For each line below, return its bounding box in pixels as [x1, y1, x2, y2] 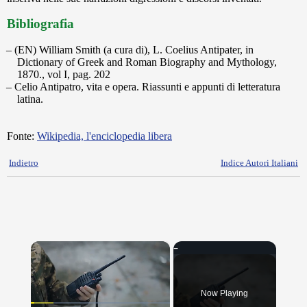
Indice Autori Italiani [221, 158, 298, 168]
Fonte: [7, 130, 37, 142]
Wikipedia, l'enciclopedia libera [37, 130, 172, 142]
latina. [17, 93, 43, 105]
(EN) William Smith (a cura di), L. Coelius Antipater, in [14, 44, 254, 56]
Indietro [9, 158, 38, 168]
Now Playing [201, 288, 249, 298]
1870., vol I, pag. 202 [17, 69, 110, 80]
